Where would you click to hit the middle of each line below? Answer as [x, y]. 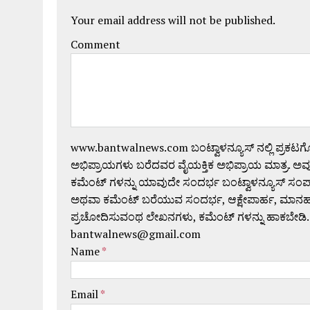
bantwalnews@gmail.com [136, 234]
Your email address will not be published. [173, 20]
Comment [95, 44]
